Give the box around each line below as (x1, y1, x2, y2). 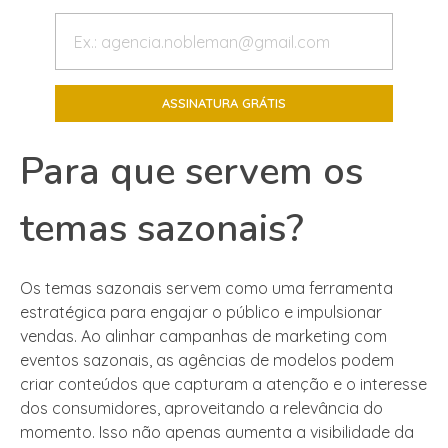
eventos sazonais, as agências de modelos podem (20, 350, 394, 371)
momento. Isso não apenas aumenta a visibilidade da (20, 422, 414, 443)
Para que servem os (20, 146, 363, 198)
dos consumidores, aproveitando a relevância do (20, 398, 383, 419)
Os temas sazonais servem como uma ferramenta (20, 278, 393, 299)
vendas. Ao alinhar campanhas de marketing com (20, 326, 387, 347)
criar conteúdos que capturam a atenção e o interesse (20, 374, 427, 395)
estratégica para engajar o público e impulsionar (20, 302, 382, 323)
